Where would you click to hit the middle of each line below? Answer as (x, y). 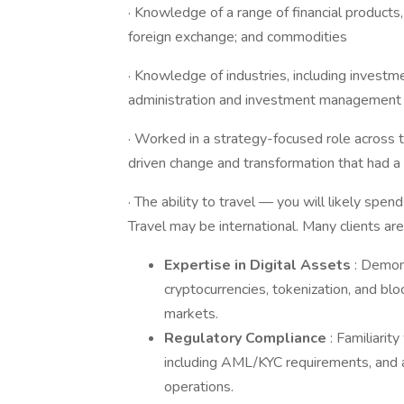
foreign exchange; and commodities (238, 37)
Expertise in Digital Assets (259, 265)
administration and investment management (265, 100)
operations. (199, 387)
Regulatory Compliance (247, 338)
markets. (191, 314)
